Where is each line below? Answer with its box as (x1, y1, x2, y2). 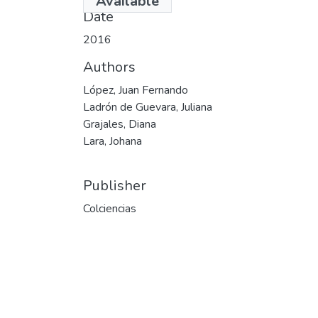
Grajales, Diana (83, 116, 156, 132)
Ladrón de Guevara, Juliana (83, 99, 212, 115)
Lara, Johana (83, 133, 142, 149)
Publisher (83, 175, 146, 195)
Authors (83, 57, 136, 77)
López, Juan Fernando (83, 82, 188, 98)
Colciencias (83, 200, 136, 216)
